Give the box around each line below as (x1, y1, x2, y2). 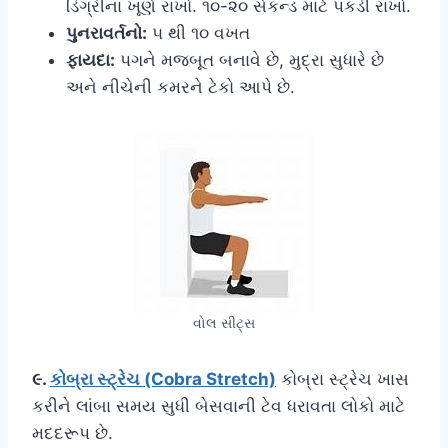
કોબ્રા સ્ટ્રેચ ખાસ (276, 368, 409, 389)
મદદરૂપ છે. (32, 422, 113, 443)
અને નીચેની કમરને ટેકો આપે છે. (66, 76, 295, 97)
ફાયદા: (66, 49, 115, 70)
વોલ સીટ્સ (193, 314, 255, 331)
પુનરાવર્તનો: (66, 22, 147, 43)
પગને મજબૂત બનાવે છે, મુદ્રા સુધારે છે (115, 49, 384, 70)
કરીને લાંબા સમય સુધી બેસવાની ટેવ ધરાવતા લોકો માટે (32, 395, 405, 416)
